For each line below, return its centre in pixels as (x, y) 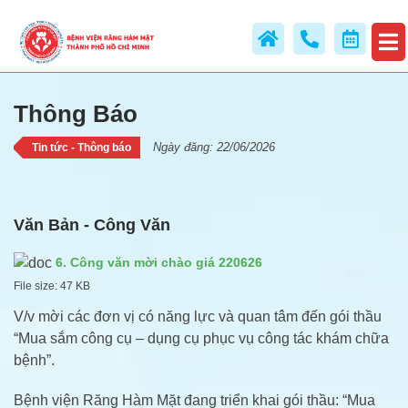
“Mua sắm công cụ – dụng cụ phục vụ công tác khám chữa (201, 338)
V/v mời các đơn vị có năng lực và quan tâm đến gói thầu (198, 316)
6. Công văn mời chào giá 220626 (159, 262)
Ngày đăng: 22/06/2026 (214, 147)
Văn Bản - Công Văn (92, 225)
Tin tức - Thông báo (82, 148)
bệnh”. (34, 360)
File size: (36, 286)
